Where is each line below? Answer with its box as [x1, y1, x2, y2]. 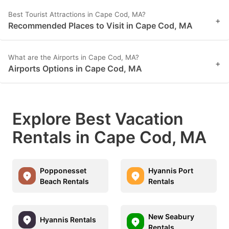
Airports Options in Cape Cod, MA [8, 63, 142, 74]
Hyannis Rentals [40, 215, 96, 224]
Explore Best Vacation [12, 108, 184, 129]
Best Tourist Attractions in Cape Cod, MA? [8, 10, 146, 18]
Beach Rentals [40, 176, 89, 186]
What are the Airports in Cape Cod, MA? [8, 53, 139, 61]
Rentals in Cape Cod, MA [12, 127, 207, 147]
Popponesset [40, 166, 86, 175]
